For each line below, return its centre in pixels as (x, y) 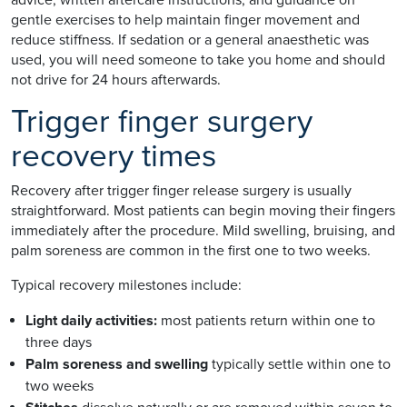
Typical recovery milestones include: (126, 285)
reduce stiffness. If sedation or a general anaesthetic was (190, 40)
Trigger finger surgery (162, 121)
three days (59, 342)
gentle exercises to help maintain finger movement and (185, 20)
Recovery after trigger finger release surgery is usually (181, 190)
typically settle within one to (299, 364)
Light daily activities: (91, 320)
